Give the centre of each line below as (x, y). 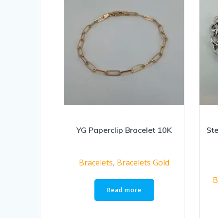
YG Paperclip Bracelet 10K (124, 130)
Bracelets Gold (143, 163)
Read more (124, 190)
